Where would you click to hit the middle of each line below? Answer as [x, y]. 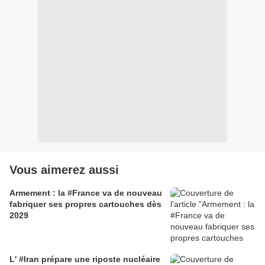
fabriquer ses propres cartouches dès [85, 204]
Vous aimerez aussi [64, 170]
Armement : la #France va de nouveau [86, 193]
